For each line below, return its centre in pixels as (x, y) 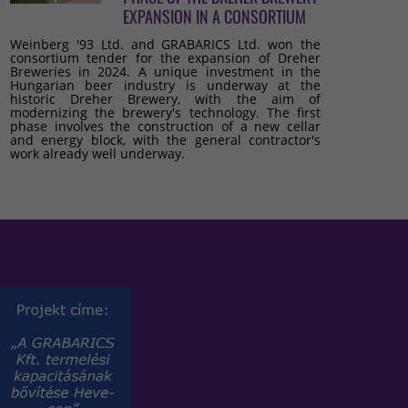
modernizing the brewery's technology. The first (165, 112)
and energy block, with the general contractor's (165, 140)
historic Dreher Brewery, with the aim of (165, 99)
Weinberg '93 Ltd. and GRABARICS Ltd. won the (165, 44)
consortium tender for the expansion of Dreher (165, 58)
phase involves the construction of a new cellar (165, 126)
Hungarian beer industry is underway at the (165, 85)
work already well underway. (97, 153)
